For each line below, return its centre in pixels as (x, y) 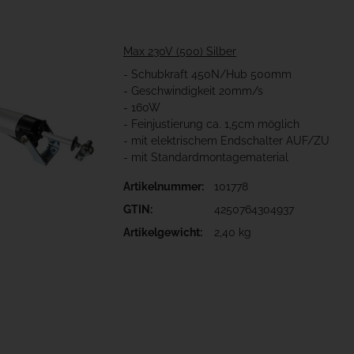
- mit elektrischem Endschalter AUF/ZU (226, 141)
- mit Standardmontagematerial (206, 158)
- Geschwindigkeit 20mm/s (193, 91)
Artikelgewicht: (163, 233)
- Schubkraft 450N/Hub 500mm (207, 75)
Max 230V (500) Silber (180, 52)
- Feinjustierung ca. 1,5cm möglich (211, 124)
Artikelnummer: (164, 187)
